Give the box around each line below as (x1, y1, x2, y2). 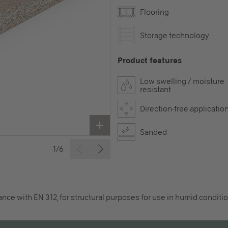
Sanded (140, 127, 167, 137)
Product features (118, 56, 182, 65)
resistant (140, 84, 171, 94)
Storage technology (140, 31, 209, 40)
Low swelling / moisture (140, 76, 224, 86)
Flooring (140, 7, 169, 17)
